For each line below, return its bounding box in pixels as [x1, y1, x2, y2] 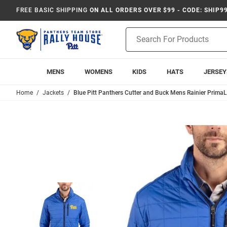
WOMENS [84, 68, 112, 75]
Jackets [43, 89, 64, 96]
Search [126, 39, 147, 47]
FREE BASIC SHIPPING [16, 7, 88, 14]
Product [126, 28, 151, 36]
